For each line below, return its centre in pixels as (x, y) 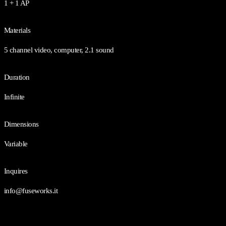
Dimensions (21, 124)
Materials (17, 30)
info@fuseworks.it (31, 190)
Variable (16, 144)
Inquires (16, 171)
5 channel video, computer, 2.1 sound (59, 50)
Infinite (14, 97)
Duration (17, 77)
